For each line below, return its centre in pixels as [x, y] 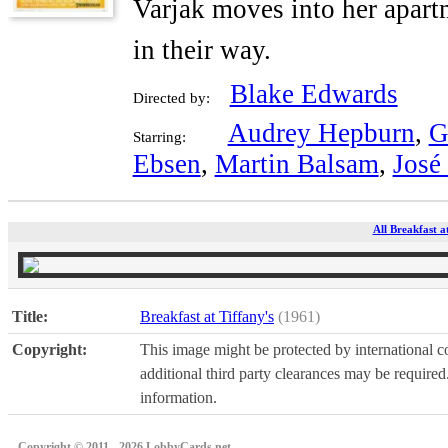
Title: [30, 317]
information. [178, 398]
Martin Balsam [296, 164]
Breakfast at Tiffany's [207, 317]
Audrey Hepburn [321, 133]
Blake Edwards [313, 94]
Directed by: [171, 98]
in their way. [201, 50]
